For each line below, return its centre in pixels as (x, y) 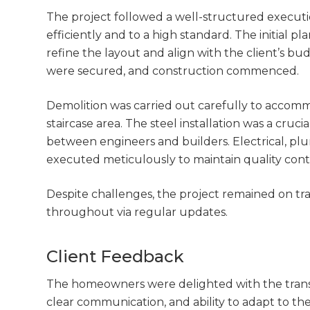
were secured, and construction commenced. (173, 71)
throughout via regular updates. (137, 212)
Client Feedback (116, 257)
